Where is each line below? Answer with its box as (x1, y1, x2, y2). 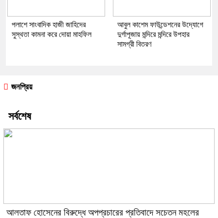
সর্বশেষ (8, 109, 31, 122)
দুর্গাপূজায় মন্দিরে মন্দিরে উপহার (117, 30, 189, 38)
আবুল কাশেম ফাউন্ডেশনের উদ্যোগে (117, 20, 203, 29)
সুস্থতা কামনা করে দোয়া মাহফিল (12, 30, 91, 38)
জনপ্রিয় (9, 82, 32, 91)
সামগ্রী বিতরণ (117, 39, 151, 48)
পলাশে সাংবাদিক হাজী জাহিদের (12, 20, 86, 29)
